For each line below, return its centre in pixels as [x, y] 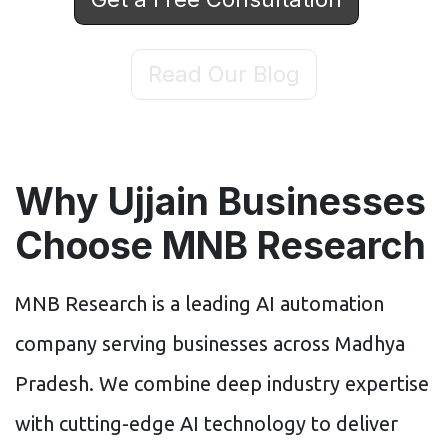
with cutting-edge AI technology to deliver [206, 423]
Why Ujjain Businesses [220, 201]
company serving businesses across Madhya [210, 343]
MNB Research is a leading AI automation [199, 303]
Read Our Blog [224, 73]
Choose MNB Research [220, 245]
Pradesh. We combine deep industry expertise [222, 383]
